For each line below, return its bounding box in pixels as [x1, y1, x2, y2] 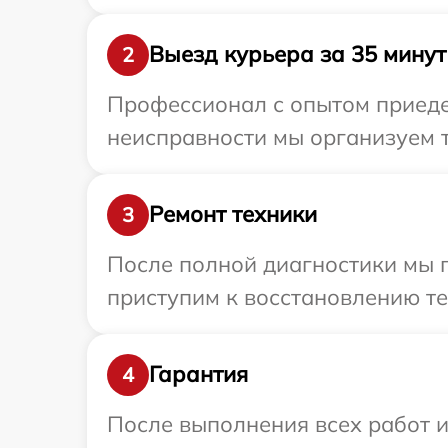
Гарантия [149, 360, 248, 389]
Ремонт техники [149, 200, 317, 229]
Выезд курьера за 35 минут [149, 40, 446, 69]
